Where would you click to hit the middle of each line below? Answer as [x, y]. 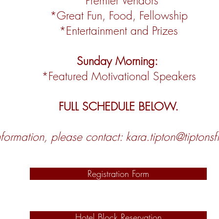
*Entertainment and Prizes [119, 31]
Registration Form [118, 174]
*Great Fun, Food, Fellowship [119, 15]
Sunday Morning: [119, 61]
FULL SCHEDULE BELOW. [119, 106]
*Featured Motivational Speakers [119, 76]
